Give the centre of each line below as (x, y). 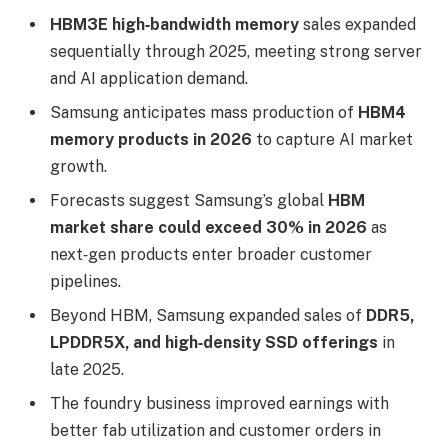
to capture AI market (332, 139)
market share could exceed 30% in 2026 (208, 227)
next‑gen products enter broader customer (211, 254)
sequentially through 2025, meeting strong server (236, 51)
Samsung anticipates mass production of (204, 112)
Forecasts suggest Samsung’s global (189, 200)
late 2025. (87, 369)
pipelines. (85, 281)
